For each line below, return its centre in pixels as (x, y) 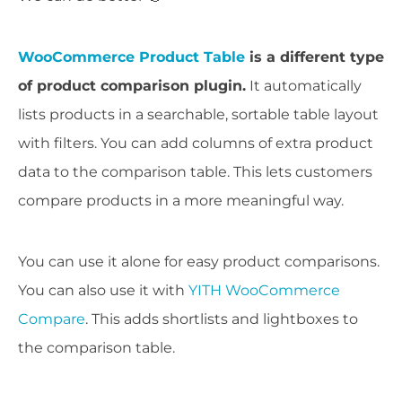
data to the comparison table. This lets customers (195, 171)
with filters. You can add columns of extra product (196, 143)
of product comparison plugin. (132, 85)
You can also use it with (103, 290)
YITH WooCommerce (264, 290)
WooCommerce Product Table (131, 57)
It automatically (304, 85)
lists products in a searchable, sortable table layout (198, 114)
